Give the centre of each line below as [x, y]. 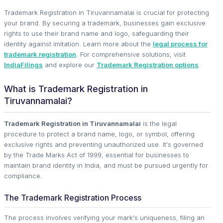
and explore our [70, 64]
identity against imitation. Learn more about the [78, 44]
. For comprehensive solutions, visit [131, 54]
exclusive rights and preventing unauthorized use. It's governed [104, 144]
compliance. [23, 175]
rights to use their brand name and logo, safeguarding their [97, 33]
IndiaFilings [23, 64]
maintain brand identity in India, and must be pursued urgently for [106, 165]
